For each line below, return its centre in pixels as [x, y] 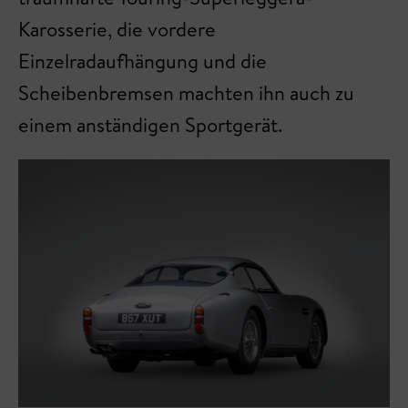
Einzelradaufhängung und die [143, 61]
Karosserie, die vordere [117, 29]
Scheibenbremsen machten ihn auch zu [186, 93]
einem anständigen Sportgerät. [150, 125]
